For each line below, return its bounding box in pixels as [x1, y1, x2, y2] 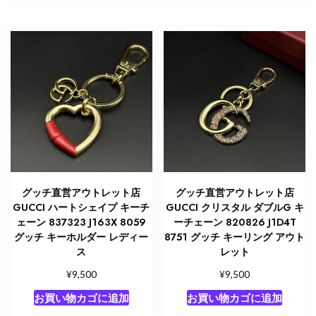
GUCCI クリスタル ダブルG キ [165, 200, 304, 215]
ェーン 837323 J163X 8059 [16, 215, 147, 230]
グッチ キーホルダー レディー [14, 230, 149, 245]
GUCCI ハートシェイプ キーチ [13, 200, 150, 215]
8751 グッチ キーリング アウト [164, 230, 305, 245]
